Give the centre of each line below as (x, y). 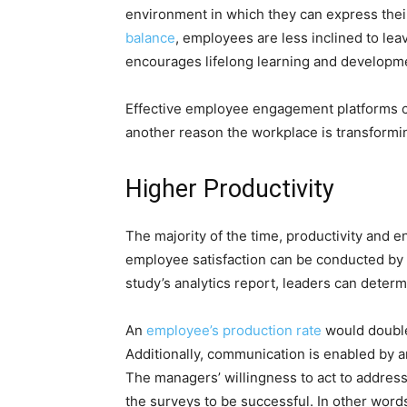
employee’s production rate (234, 330)
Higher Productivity (230, 189)
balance (150, 38)
